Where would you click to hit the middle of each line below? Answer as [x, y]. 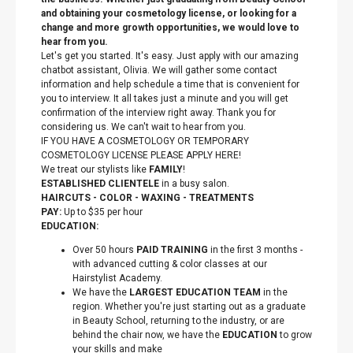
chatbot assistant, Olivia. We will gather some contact [159, 70]
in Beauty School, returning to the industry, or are [178, 321]
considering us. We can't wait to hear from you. [143, 127]
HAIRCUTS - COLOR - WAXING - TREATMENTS [147, 198]
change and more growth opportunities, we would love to [170, 28]
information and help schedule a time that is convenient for [170, 84]
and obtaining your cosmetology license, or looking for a [169, 13]
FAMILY [166, 169]
